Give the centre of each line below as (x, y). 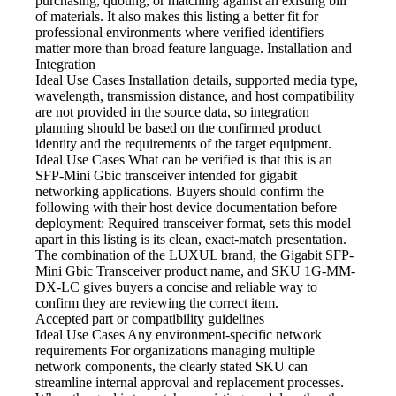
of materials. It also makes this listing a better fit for (177, 17)
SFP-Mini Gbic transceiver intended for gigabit (166, 176)
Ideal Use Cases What (97, 160)
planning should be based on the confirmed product (178, 128)
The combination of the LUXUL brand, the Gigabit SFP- (194, 255)
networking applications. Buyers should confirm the (179, 192)
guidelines (236, 319)
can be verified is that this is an (247, 160)
